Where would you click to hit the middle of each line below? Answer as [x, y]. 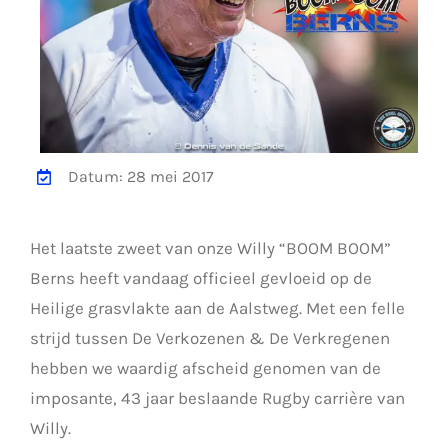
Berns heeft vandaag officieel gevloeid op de [200, 278]
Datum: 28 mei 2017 [141, 177]
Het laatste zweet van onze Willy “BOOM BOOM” [210, 248]
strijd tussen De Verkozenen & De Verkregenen [209, 338]
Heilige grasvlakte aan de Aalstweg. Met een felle [217, 308]
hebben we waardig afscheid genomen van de [205, 368]
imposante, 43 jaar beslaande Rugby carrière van [217, 398]
